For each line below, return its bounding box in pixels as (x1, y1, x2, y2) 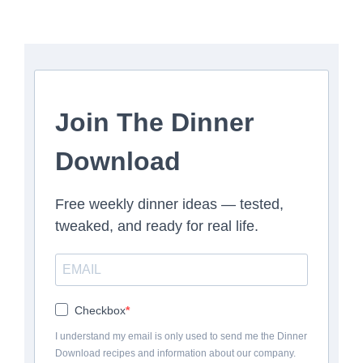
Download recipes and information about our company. (55, 347, 296, 359)
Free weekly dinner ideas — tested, (55, 195, 284, 212)
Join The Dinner (55, 107, 254, 137)
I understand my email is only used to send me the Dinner (55, 330, 307, 342)
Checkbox (75, 303, 126, 317)
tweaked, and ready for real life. (55, 217, 258, 234)
